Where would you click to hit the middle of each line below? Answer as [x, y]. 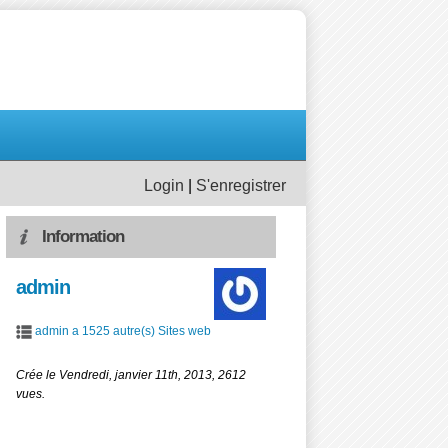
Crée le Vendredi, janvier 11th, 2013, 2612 [131, 375]
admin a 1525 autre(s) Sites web [123, 331]
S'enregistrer [241, 185]
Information [83, 236]
